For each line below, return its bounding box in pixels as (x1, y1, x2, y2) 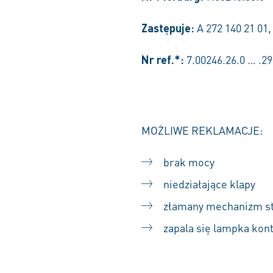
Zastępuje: (141, 21, 194, 35)
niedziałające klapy (163, 177, 255, 191)
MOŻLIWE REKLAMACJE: (141, 123, 263, 137)
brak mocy (163, 155, 214, 169)
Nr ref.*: (141, 52, 186, 66)
